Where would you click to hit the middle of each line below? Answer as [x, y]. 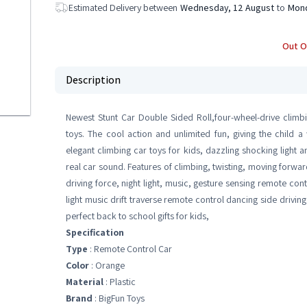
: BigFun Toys [119, 298]
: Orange [107, 265]
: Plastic [120, 282]
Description [93, 80]
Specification [95, 232]
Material [85, 282]
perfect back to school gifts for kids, [137, 216]
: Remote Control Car [130, 249]
